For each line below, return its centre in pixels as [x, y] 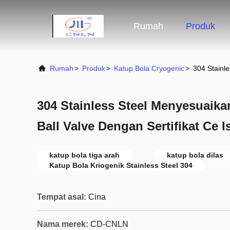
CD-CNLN [109, 224]
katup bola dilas [195, 155]
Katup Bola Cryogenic [149, 68]
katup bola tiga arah [84, 155]
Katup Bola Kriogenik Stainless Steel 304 [121, 165]
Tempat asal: [62, 197]
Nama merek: [63, 224]
